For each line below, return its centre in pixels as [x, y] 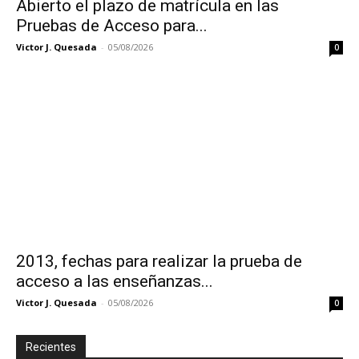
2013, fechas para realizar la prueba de [159, 261]
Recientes [51, 347]
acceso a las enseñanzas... [115, 281]
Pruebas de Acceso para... [112, 26]
